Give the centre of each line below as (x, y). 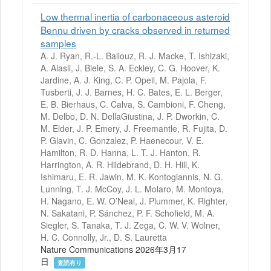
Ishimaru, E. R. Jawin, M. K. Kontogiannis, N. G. (132, 176)
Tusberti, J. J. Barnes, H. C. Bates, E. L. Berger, (132, 92)
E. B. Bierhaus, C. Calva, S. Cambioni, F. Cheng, (133, 104)
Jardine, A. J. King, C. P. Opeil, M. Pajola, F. (124, 80)
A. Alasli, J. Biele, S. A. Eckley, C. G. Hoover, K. (130, 67)
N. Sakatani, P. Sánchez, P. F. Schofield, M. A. (128, 213)
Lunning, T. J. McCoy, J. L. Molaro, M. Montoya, (132, 188)
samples (58, 43)
